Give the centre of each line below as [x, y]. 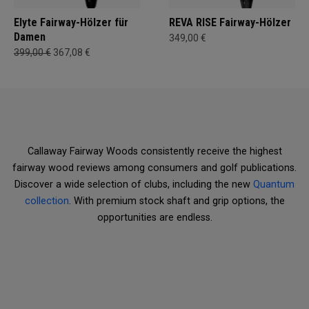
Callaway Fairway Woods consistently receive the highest [154, 151]
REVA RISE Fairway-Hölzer [230, 22]
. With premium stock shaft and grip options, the [177, 201]
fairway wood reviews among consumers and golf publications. [154, 168]
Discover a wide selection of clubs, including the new [134, 184]
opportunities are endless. [154, 217]
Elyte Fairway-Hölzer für [71, 22]
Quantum [274, 184]
